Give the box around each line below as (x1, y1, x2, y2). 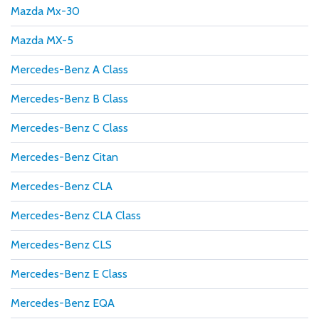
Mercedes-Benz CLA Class (11, 208, 141, 222)
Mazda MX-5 (11, 33, 73, 47)
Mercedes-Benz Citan (11, 150, 118, 164)
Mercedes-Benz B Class (11, 91, 128, 105)
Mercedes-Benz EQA (11, 296, 115, 310)
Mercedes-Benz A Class (11, 62, 128, 76)
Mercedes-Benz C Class (11, 120, 128, 135)
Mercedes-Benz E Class (11, 266, 127, 281)
